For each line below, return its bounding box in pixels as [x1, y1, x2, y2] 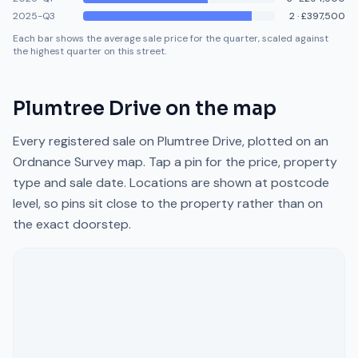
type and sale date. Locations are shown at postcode [13, 174, 329, 191]
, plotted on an [242, 133, 328, 149]
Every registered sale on [13, 133, 157, 149]
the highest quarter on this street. [13, 45, 166, 58]
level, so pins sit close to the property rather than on [13, 195, 323, 212]
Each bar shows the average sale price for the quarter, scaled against [13, 32, 328, 45]
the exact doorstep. [13, 216, 131, 233]
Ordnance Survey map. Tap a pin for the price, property [13, 153, 337, 170]
